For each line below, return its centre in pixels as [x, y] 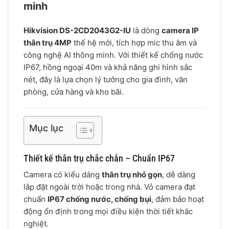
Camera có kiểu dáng [63, 175]
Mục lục [46, 128]
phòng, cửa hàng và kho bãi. [74, 91]
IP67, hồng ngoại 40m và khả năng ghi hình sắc [108, 67]
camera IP [180, 30]
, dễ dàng [179, 175]
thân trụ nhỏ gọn [132, 175]
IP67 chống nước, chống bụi [99, 199]
